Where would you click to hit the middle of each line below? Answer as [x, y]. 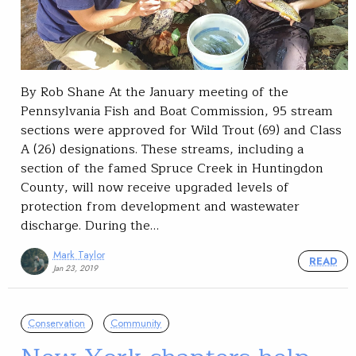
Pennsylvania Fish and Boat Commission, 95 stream [177, 111]
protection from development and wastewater [160, 206]
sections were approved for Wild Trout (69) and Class [181, 130]
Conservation [57, 323]
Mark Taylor [79, 255]
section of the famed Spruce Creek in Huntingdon [172, 168]
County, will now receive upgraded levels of [155, 187]
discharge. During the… [90, 225]
